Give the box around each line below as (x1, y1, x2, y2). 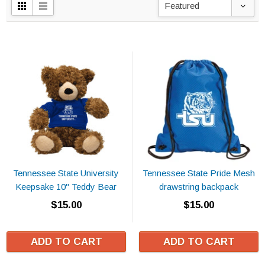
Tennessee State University (13, 167, 119, 178)
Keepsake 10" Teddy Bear (15, 181, 117, 192)
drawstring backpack (159, 181, 238, 192)
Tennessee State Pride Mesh (142, 167, 255, 178)
